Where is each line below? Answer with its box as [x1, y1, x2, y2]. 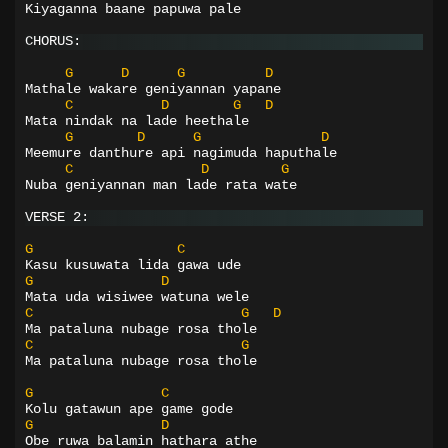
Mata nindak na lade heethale [25, 113, 249, 129]
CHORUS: [25, 33, 81, 49]
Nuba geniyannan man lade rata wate [25, 177, 297, 193]
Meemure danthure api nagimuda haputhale [25, 145, 337, 161]
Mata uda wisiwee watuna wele [25, 289, 249, 305]
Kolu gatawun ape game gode [25, 401, 233, 417]
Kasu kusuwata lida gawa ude [25, 257, 241, 273]
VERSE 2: [25, 209, 89, 225]
